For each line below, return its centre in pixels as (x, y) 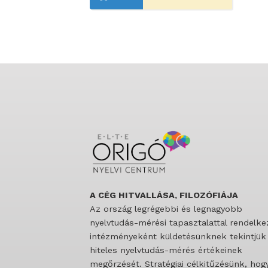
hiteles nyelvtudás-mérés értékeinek (166, 250)
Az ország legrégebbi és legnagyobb (166, 209)
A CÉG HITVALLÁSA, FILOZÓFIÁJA (164, 195)
